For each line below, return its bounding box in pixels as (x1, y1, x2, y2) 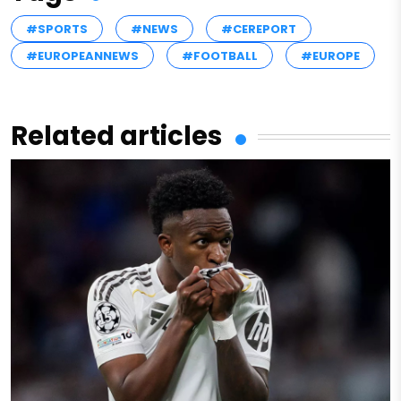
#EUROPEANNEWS (26, 47, 139, 65)
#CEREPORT (221, 21, 296, 38)
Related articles (11, 118, 222, 155)
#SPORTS (26, 21, 88, 38)
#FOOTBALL (182, 47, 258, 65)
